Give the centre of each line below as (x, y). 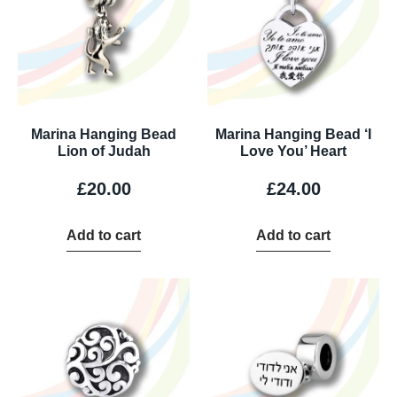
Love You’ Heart (293, 151)
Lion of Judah (104, 151)
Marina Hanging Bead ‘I (293, 134)
